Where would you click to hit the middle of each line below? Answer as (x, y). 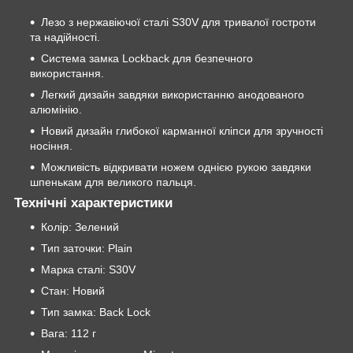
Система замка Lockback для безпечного (147, 59)
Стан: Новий (73, 290)
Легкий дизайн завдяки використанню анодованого (173, 95)
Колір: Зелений (80, 227)
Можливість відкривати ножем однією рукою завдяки (176, 167)
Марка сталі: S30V (88, 269)
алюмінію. (56, 110)
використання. (67, 74)
